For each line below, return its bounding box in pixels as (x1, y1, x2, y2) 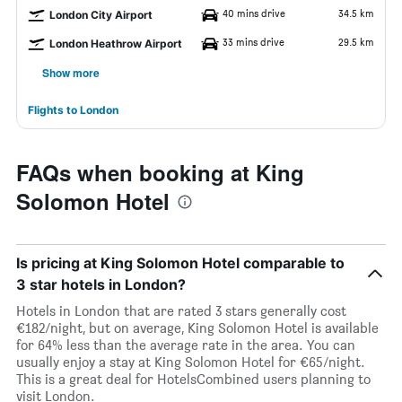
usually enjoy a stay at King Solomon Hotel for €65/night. (16, 354, 365, 371)
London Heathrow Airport (49, 37, 182, 50)
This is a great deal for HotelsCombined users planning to (16, 371, 371, 388)
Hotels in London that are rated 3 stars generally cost (16, 302, 346, 319)
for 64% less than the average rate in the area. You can (16, 336, 355, 354)
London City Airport (49, 8, 153, 22)
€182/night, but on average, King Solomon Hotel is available (16, 319, 379, 336)
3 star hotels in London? (16, 275, 186, 293)
